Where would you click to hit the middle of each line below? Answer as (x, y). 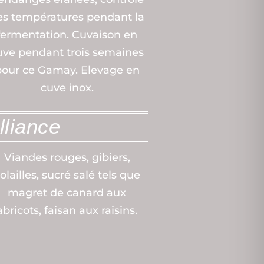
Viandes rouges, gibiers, (67, 158)
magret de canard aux (67, 193)
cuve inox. (67, 88)
